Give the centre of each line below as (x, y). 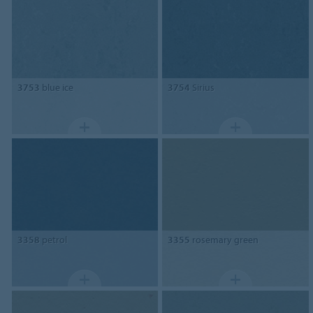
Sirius (203, 88)
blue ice (56, 88)
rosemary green (225, 240)
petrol (53, 240)
